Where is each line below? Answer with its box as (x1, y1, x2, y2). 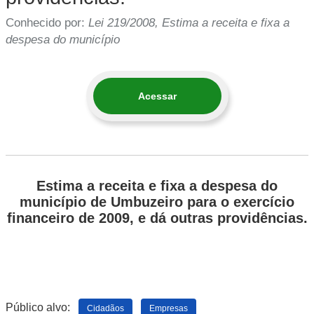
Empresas (149, 303, 188, 313)
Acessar (137, 90, 177, 102)
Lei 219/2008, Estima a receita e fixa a (88, 16, 289, 29)
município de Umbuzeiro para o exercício (20, 194, 294, 210)
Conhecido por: (6, 16, 88, 29)
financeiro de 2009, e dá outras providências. (6, 210, 308, 226)
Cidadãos (87, 303, 124, 313)
